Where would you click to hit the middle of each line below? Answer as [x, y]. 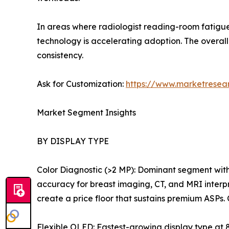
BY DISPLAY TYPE [73, 141]
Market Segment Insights [86, 112]
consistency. [60, 55]
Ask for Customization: [81, 84]
